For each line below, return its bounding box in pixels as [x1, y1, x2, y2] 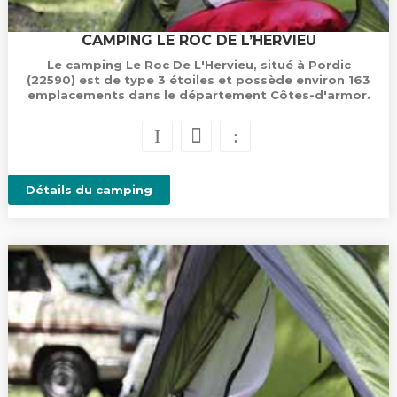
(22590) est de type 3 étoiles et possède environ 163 [27, 73, 370, 87]
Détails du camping [25, 183, 152, 197]
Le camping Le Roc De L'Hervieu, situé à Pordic [46, 58, 351, 72]
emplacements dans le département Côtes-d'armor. [27, 88, 370, 102]
